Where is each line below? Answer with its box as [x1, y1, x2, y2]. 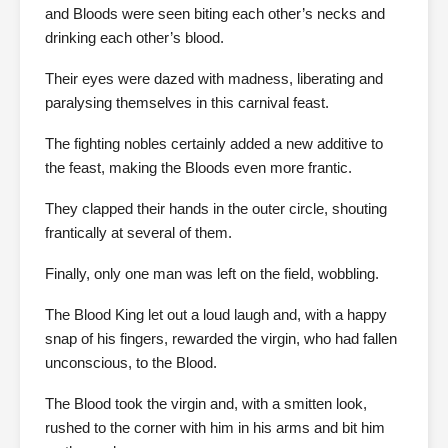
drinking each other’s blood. [45, 29, 224, 46]
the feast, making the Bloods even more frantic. [45, 159, 352, 176]
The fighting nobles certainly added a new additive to [45, 135, 383, 152]
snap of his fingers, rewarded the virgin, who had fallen [45, 330, 397, 347]
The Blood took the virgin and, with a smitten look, [45, 395, 367, 412]
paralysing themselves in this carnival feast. [45, 94, 329, 111]
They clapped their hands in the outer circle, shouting [45, 200, 387, 217]
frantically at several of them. [45, 224, 232, 241]
